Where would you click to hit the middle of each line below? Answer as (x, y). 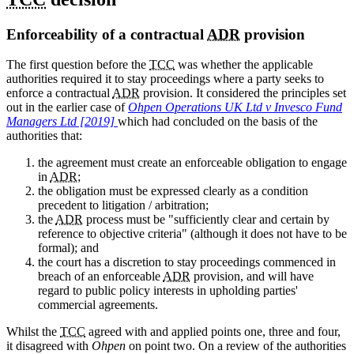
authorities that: (44, 136)
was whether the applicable (244, 65)
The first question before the (78, 65)
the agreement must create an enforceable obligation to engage (192, 163)
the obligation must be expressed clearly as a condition (173, 191)
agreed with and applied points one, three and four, (213, 332)
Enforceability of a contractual (107, 34)
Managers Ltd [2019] (62, 122)
